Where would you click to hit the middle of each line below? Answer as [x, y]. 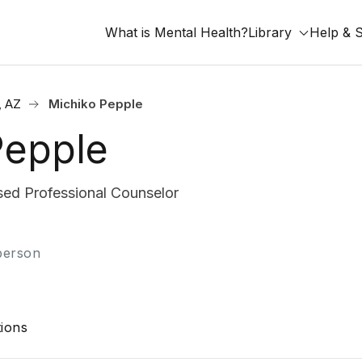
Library [270, 32]
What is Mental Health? [177, 32]
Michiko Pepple [96, 104]
